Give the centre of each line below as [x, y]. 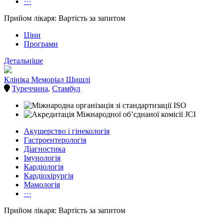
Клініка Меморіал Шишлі [47, 80]
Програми [41, 44]
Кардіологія [44, 167]
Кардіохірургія [49, 176]
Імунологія [42, 158]
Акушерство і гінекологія [67, 131]
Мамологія [42, 185]
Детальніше [24, 61]
